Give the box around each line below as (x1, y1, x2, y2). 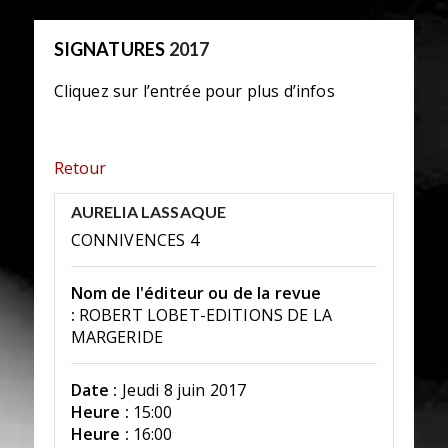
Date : (70, 379, 118, 402)
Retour (53, 156, 106, 179)
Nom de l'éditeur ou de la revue (70, 282, 322, 305)
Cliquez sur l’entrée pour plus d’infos (53, 80, 335, 102)
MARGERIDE (70, 326, 164, 349)
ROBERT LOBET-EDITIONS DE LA (78, 304, 333, 327)
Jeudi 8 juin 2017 (121, 379, 247, 402)
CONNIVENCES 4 (70, 229, 199, 252)
